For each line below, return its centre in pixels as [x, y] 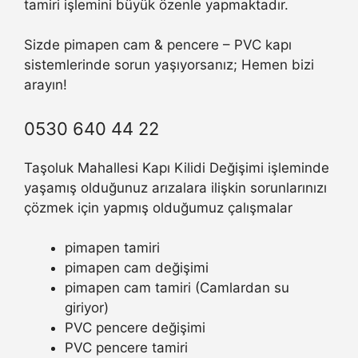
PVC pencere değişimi [135, 328]
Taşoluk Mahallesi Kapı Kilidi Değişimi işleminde [177, 167]
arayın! [46, 85]
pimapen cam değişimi [137, 268]
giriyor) [87, 308]
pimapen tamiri [112, 248]
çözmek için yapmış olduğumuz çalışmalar [158, 207]
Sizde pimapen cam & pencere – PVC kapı [158, 45]
